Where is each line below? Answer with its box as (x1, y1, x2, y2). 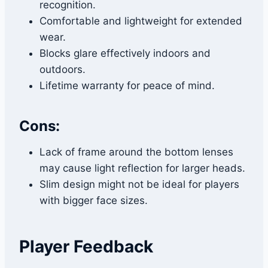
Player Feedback (19, 236, 153, 257)
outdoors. (39, 63, 86, 76)
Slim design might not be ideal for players (39, 178, 239, 191)
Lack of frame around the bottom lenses (39, 146, 233, 159)
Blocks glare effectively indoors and (39, 47, 211, 60)
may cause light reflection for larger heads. (39, 162, 245, 175)
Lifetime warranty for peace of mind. (39, 80, 215, 92)
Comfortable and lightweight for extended (39, 15, 242, 28)
